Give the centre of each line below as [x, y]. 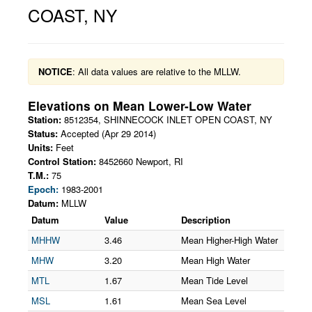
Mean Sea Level [214, 301]
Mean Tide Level [214, 280]
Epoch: [43, 189]
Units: [40, 147]
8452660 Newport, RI [141, 161]
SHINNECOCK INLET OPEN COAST [179, 119]
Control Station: [62, 161]
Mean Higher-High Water [229, 240]
